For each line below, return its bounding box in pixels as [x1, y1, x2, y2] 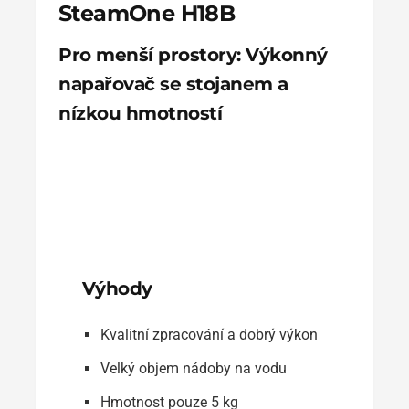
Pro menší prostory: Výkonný [58, 43, 328, 66]
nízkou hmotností [58, 101, 222, 124]
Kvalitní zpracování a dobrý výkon [100, 325, 318, 343]
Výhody [81, 277, 152, 299]
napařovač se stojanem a [58, 72, 288, 95]
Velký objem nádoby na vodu [100, 359, 287, 377]
